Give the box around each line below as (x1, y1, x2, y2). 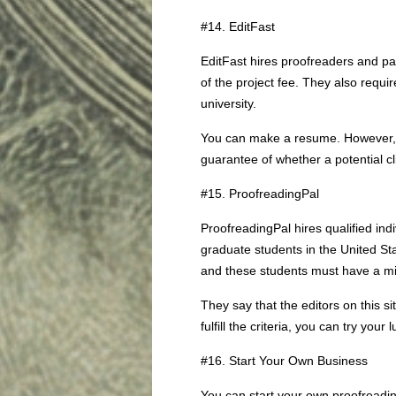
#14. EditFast (201, 19, 275, 34)
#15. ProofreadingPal (201, 187, 319, 201)
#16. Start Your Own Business (201, 354, 368, 368)
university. (201, 96, 256, 110)
